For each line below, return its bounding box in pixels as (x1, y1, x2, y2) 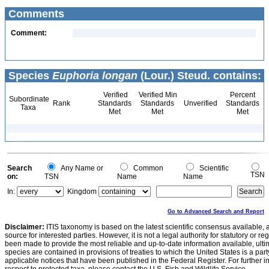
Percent (229, 91, 255, 99)
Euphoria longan (52, 70, 138, 82)
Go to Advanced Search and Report (168, 208, 264, 214)
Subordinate (7, 95, 49, 103)
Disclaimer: (5, 223, 44, 231)
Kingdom (67, 187, 97, 196)
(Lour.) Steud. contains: (138, 70, 261, 82)
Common (130, 164, 163, 172)
